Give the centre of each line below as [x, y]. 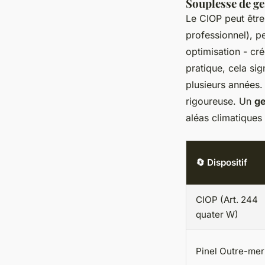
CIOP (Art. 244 [227, 200]
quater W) [217, 215]
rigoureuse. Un [220, 101]
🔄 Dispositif [222, 163]
